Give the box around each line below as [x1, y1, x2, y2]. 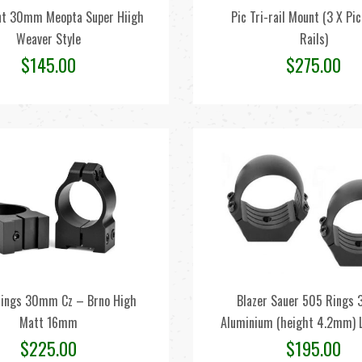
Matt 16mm [19, 313, 78, 332]
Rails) [299, 29, 328, 48]
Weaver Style [15, 29, 81, 48]
